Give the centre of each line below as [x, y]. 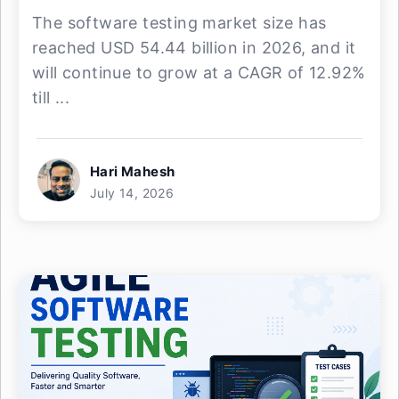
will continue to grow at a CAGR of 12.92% [199, 73]
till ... [51, 98]
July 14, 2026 [132, 193]
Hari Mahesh [133, 172]
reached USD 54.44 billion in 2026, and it [194, 48]
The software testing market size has [179, 23]
